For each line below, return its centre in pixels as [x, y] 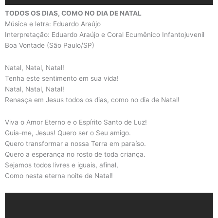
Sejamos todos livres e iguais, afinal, [62, 165]
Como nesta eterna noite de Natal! [59, 176]
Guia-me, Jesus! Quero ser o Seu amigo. [68, 133]
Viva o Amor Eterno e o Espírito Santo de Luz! [76, 122]
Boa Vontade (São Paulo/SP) [50, 45]
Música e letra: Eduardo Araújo [53, 24]
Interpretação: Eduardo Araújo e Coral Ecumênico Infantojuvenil [105, 35]
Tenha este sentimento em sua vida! [62, 79]
